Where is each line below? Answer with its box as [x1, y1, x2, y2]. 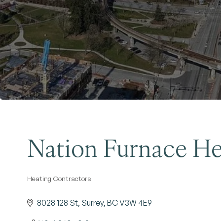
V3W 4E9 [119, 198, 152, 208]
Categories [27, 178, 81, 194]
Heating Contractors [27, 174, 91, 183]
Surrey [81, 198, 104, 208]
